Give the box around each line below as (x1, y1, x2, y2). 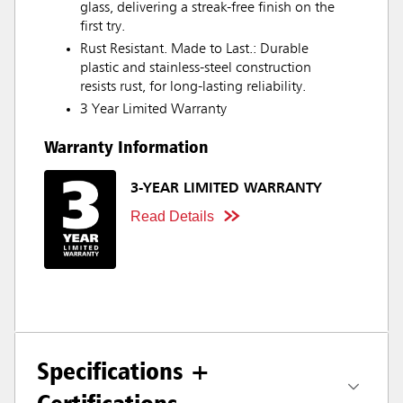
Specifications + (37, 354, 210, 386)
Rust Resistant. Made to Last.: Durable (80, 41, 309, 57)
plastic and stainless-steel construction (80, 60, 311, 76)
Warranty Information (44, 135, 209, 157)
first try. (80, 19, 125, 34)
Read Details (130, 208, 214, 224)
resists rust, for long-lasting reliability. (80, 79, 306, 94)
